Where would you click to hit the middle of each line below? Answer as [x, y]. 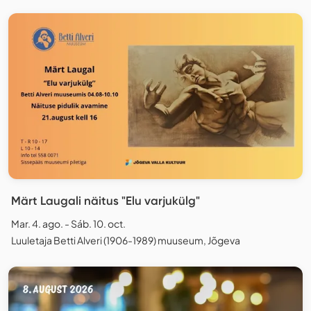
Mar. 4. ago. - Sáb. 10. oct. [68, 223]
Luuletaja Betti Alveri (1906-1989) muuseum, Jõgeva [126, 240]
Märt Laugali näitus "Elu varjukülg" [106, 200]
